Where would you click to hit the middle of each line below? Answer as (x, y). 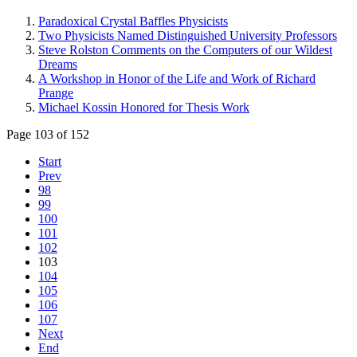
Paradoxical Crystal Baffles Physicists (133, 22)
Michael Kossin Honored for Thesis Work (144, 108)
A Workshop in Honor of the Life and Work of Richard (177, 79)
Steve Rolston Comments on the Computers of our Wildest (185, 50)
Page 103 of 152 (48, 135)
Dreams (58, 65)
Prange (56, 93)
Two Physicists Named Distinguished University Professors (188, 36)
